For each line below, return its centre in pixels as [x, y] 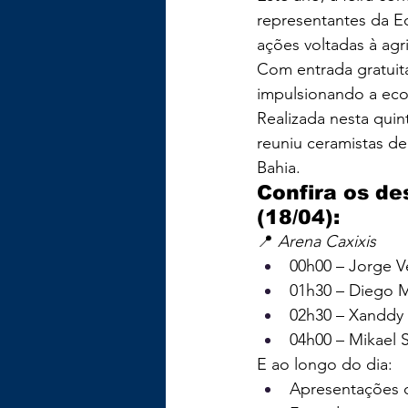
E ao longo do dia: [325, 364]
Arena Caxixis [327, 241]
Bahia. [279, 167]
